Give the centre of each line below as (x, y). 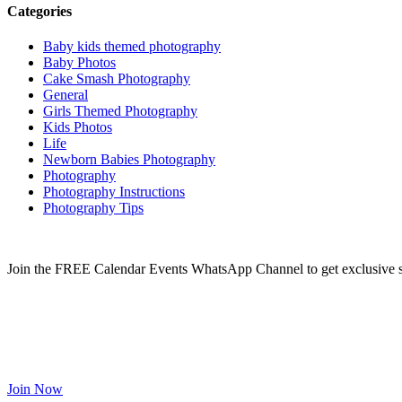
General (66, 95)
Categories (39, 12)
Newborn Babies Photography (129, 160)
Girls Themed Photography (120, 111)
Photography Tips (93, 208)
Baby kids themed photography (132, 47)
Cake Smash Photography (117, 79)
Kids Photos (78, 127)
